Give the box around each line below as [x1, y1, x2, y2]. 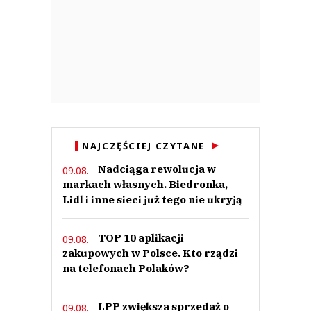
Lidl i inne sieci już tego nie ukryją [62, 193, 242, 207]
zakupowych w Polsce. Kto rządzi [62, 246, 238, 260]
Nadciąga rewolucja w [98, 162, 216, 176]
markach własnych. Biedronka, [62, 178, 228, 192]
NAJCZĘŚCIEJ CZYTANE [82, 140, 205, 153]
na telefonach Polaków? [62, 262, 190, 276]
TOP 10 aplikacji [98, 231, 184, 245]
